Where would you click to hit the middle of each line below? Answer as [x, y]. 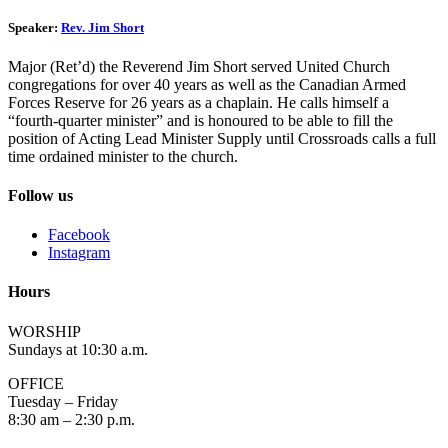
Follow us [40, 195]
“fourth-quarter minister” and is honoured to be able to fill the [200, 120]
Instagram [79, 253]
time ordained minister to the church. [123, 156]
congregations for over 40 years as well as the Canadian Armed [207, 84]
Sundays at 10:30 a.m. [78, 349]
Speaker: [34, 27]
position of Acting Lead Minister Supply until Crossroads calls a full [222, 138]
